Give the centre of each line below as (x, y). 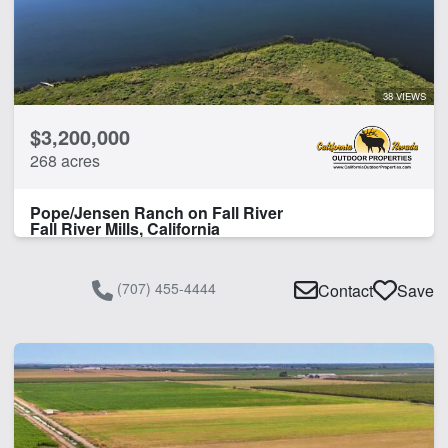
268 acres (65, 160)
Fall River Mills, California (125, 228)
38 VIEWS (404, 95)
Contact (345, 291)
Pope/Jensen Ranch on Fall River (156, 212)
